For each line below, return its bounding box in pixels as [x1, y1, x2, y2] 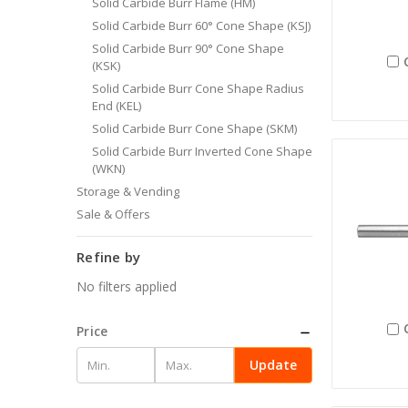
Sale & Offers [76, 205, 150, 222]
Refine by [76, 247, 141, 266]
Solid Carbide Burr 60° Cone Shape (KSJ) [91, 16, 311, 34]
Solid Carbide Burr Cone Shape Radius [91, 79, 304, 97]
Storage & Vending [76, 182, 179, 199]
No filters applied [76, 277, 177, 295]
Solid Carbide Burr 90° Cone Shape [91, 39, 284, 56]
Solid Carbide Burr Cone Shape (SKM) [91, 119, 297, 137]
